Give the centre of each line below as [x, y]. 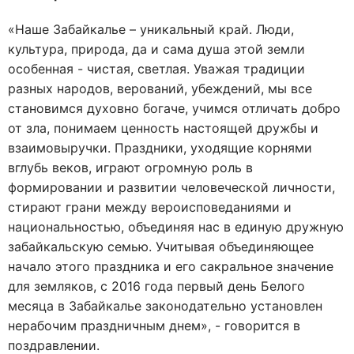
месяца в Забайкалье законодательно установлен [165, 306]
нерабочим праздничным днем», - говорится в [154, 326]
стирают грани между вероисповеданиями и [150, 207]
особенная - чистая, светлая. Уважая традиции [156, 69]
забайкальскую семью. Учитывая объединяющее [161, 247]
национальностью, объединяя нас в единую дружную [176, 227]
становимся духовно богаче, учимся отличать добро [174, 108]
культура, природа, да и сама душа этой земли [156, 49]
